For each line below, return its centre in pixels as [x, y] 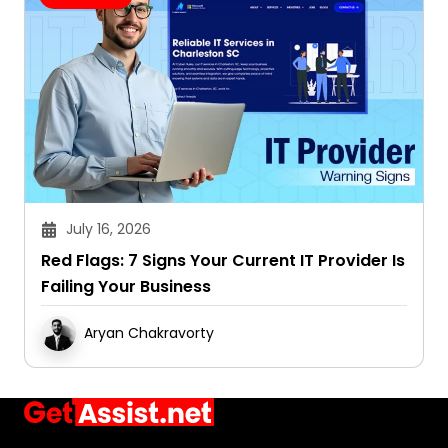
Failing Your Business [126, 287]
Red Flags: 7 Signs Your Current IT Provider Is [223, 261]
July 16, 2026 [108, 229]
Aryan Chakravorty [149, 333]
